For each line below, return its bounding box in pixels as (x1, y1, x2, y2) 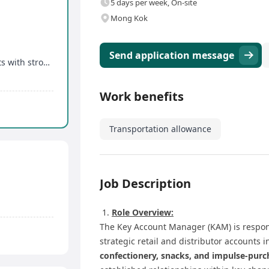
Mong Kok (110, 13, 148, 23)
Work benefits (100, 88, 184, 104)
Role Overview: (112, 207, 174, 218)
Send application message (109, 49, 234, 62)
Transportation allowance (109, 123, 211, 134)
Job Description (100, 175, 191, 192)
